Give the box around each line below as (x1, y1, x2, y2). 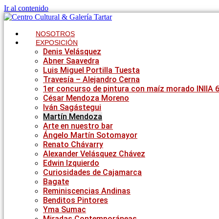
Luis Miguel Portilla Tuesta (43, 66, 140, 75)
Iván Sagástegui (43, 103, 101, 112)
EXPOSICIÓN (36, 39, 78, 46)
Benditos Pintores (43, 196, 108, 205)
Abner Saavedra (43, 56, 99, 66)
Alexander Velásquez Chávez (43, 149, 145, 158)
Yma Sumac (43, 205, 86, 214)
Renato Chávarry (43, 140, 103, 149)
